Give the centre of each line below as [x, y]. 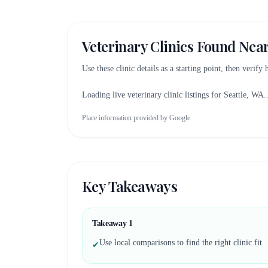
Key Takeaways [130, 186]
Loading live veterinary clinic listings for [153, 95]
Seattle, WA [244, 95]
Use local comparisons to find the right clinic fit [181, 243]
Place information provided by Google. [137, 118]
